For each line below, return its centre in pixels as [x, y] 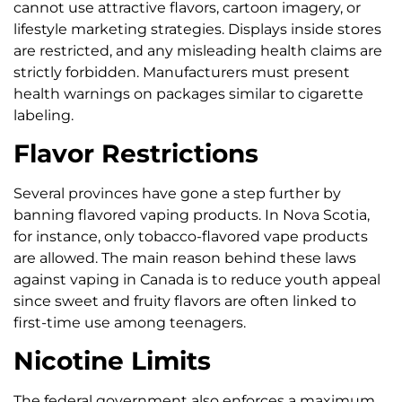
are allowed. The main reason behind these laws [185, 258]
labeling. [44, 115]
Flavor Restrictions [136, 153]
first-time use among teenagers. [130, 322]
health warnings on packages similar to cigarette [188, 93]
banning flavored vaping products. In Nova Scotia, [192, 214]
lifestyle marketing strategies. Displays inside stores [197, 29]
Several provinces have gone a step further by [177, 193]
